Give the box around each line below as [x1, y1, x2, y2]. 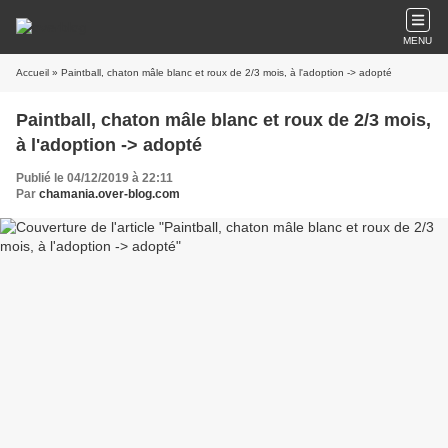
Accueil [16, 67, 49, 78]
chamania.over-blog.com [39, 187, 180, 201]
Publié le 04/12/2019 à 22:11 [16, 171, 173, 185]
